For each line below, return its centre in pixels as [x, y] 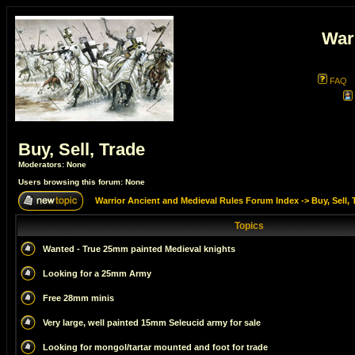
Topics [249, 226]
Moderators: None [52, 164]
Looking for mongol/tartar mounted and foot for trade [155, 347]
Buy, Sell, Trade [82, 149]
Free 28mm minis [78, 298]
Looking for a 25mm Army [97, 273]
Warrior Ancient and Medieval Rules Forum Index [197, 200]
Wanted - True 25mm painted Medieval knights [139, 249]
